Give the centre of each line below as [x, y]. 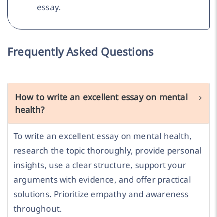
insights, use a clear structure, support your [100, 165]
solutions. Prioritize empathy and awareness [101, 194]
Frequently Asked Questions [81, 52]
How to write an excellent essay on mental [101, 97]
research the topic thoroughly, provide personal [108, 150]
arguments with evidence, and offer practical [102, 179]
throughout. [38, 208]
